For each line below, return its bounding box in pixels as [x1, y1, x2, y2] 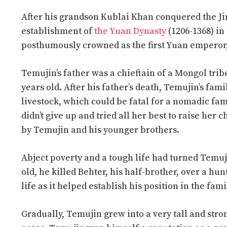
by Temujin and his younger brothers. [21, 124, 179, 136]
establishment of [21, 25, 94, 37]
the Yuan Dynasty [94, 25, 166, 37]
